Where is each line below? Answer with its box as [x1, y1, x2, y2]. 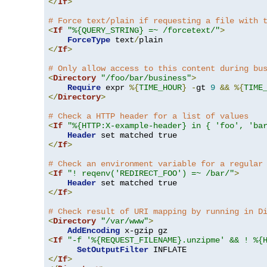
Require [67, 83, 101, 93]
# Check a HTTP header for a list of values [48, 111, 249, 122]
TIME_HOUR [139, 83, 182, 93]
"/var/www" [101, 216, 148, 226]
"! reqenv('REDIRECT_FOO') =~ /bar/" [67, 169, 234, 179]
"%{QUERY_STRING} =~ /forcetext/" [67, 26, 220, 36]
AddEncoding [67, 226, 120, 236]
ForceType [67, 35, 110, 45]
